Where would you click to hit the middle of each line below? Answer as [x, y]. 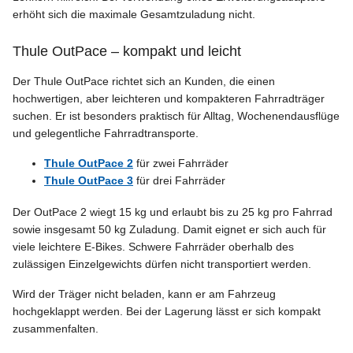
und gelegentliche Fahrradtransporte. [106, 133]
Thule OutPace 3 [89, 180]
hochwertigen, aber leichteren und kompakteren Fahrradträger [169, 98]
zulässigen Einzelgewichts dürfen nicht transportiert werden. [162, 264]
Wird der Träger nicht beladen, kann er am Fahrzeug [144, 294]
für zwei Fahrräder [181, 163]
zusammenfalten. [56, 328]
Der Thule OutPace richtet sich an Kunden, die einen [144, 81]
